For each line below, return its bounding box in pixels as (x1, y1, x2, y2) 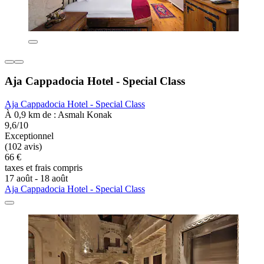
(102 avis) (5, 141, 42, 152)
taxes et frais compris (5, 163, 82, 173)
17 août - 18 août (5, 173, 68, 184)
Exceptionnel (5, 131, 54, 141)
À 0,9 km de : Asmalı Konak (5, 110, 112, 120)
